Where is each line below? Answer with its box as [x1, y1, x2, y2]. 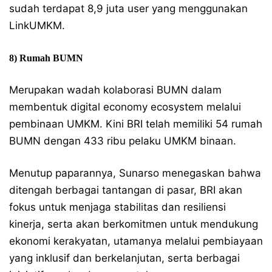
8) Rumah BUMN [9, 53, 83, 63]
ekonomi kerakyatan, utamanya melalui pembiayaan [9, 235, 263, 247]
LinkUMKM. [9, 19, 65, 32]
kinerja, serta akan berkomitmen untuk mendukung [9, 218, 258, 230]
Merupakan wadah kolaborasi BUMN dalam [9, 84, 222, 96]
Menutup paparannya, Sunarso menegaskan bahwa [9, 167, 261, 179]
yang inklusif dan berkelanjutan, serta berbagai [9, 252, 240, 264]
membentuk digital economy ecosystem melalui [9, 101, 241, 113]
